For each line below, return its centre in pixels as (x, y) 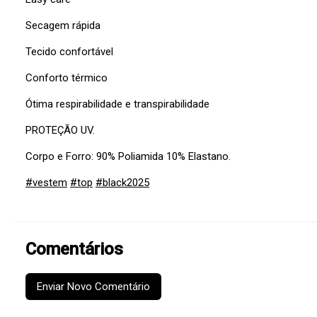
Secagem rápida (63, 26)
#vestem (46, 183)
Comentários (74, 249)
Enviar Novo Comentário (93, 287)
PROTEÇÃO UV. (60, 131)
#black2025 (122, 183)
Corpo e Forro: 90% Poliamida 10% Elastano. (128, 157)
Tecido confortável (69, 52)
